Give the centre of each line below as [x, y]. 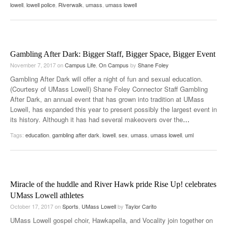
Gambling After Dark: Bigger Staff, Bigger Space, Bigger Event [113, 54]
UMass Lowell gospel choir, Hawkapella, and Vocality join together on [111, 220]
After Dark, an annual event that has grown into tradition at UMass [107, 99]
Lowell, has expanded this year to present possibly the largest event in [113, 109]
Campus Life [80, 65]
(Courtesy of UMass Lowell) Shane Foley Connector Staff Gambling [109, 89]
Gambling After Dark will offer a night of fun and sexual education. [106, 79]
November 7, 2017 [34, 65]
